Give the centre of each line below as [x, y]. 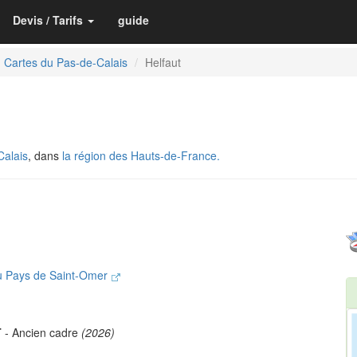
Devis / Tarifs [48, 20]
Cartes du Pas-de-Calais [66, 62]
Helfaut [163, 62]
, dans [45, 155]
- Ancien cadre [41, 332]
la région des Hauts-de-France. [141, 155]
